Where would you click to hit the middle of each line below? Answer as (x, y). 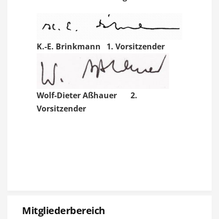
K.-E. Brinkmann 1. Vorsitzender (103, 46)
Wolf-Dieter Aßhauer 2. (87, 95)
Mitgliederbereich (64, 210)
